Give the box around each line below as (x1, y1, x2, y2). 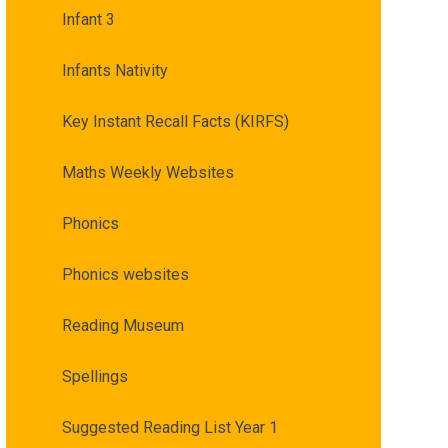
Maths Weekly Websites (61, 163, 234, 183)
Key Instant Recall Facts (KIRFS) (61, 112, 289, 132)
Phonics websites (61, 265, 189, 285)
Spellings (61, 367, 128, 387)
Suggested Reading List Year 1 (61, 418, 278, 438)
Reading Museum (61, 316, 184, 336)
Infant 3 (61, 10, 115, 30)
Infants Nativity (61, 61, 168, 81)
